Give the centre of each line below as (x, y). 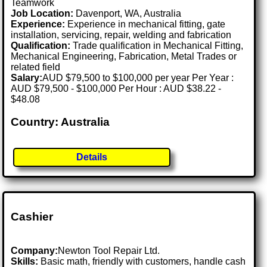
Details (92, 157)
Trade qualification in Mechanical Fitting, (157, 45)
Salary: (27, 77)
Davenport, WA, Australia (129, 13)
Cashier (32, 217)
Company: (35, 251)
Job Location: (44, 13)
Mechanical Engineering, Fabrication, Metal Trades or (124, 56)
